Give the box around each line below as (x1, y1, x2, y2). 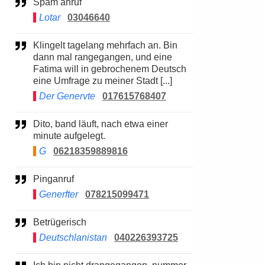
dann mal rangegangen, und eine (33, 52, 172, 62)
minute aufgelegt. (33, 131, 105, 141)
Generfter (39, 189, 78, 199)
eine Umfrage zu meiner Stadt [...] (33, 76, 172, 86)
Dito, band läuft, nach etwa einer (33, 119, 40, 129)
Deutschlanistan (39, 232, 107, 243)
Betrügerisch (40, 217, 86, 227)
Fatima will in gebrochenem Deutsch (33, 64, 186, 74)
